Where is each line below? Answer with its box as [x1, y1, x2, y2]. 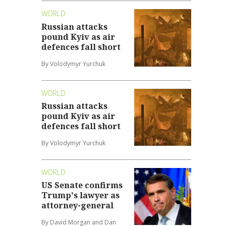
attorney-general [41, 200, 114, 211]
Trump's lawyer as [41, 190, 120, 201]
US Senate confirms [41, 180, 123, 191]
